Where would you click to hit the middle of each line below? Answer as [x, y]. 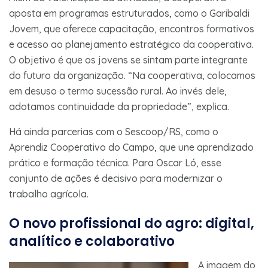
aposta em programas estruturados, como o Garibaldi [129, 13]
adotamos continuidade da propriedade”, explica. [119, 106]
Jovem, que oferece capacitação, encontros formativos [132, 28]
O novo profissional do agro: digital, [132, 223]
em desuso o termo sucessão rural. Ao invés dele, [118, 91]
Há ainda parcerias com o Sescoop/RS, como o [114, 131]
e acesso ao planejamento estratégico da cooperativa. [131, 44]
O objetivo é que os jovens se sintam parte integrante [128, 60]
